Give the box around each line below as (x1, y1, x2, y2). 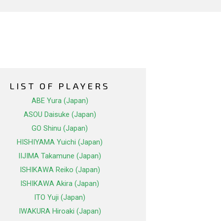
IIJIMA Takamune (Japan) (18, 151, 101, 161)
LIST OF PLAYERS (9, 80, 110, 92)
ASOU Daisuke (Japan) (23, 110, 96, 119)
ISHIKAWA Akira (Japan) (20, 179, 99, 188)
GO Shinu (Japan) (32, 124, 88, 133)
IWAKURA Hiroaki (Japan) (18, 207, 101, 216)
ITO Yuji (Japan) (34, 193, 85, 202)
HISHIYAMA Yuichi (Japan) (17, 138, 103, 147)
